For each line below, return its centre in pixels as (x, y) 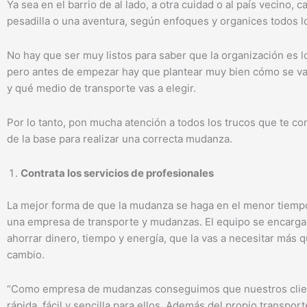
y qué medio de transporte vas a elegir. (101, 88)
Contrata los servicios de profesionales (117, 173)
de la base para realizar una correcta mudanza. (120, 139)
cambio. (26, 254)
